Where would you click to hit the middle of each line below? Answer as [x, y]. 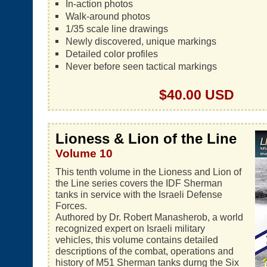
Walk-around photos [108, 16]
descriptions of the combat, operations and [145, 251]
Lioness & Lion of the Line [146, 139]
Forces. [71, 206]
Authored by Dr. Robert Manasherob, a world [149, 217]
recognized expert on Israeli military [130, 228]
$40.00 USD [197, 95]
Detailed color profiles [111, 54]
